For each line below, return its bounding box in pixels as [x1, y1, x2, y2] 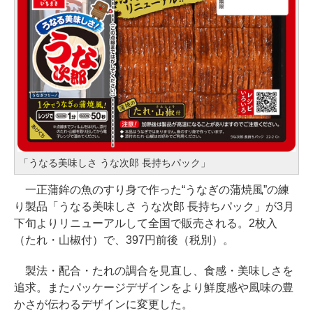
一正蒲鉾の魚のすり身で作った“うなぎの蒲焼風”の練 [14, 184, 289, 196]
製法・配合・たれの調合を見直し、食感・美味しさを [14, 265, 293, 277]
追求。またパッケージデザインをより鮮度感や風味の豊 [14, 282, 293, 294]
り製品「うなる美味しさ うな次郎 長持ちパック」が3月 [14, 201, 294, 213]
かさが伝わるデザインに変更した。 [14, 298, 193, 311]
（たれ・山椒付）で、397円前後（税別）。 [14, 234, 234, 247]
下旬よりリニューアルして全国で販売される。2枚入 [14, 217, 277, 230]
